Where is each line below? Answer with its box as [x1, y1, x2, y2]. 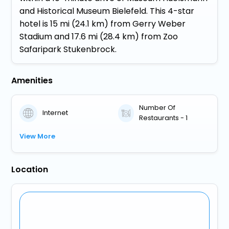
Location [11, 164, 49, 176]
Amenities [11, 75, 53, 87]
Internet [42, 108, 68, 118]
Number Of [139, 103, 176, 113]
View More [19, 131, 56, 142]
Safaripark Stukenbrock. [19, 43, 117, 56]
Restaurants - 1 [139, 113, 188, 123]
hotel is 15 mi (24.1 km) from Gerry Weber [19, 18, 186, 30]
